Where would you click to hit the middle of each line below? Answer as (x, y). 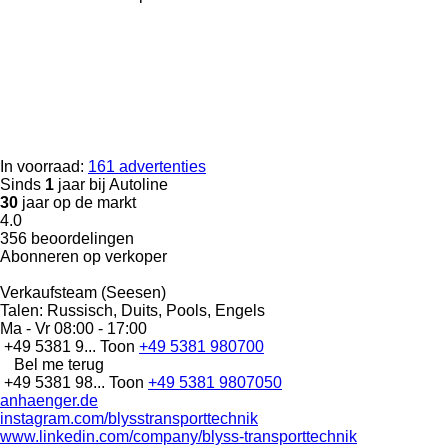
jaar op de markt (77, 202)
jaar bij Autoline (111, 184)
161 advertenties (147, 166)
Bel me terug (59, 364)
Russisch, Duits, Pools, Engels (154, 310)
